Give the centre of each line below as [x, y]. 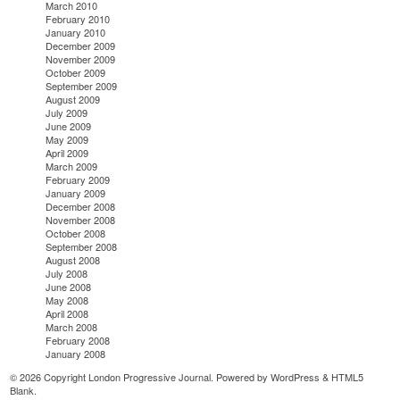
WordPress [296, 377]
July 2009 [67, 113]
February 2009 [78, 180]
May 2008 [67, 300]
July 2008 [67, 274]
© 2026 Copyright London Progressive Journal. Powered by [141, 377]
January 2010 [76, 33]
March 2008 [72, 327]
